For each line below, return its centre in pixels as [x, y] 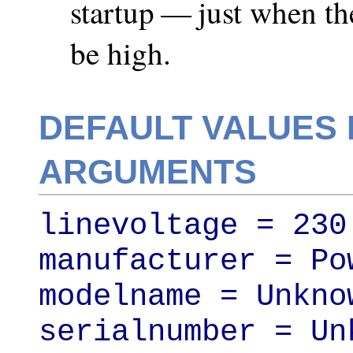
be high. [121, 52]
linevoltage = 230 [193, 225]
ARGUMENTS [148, 171]
